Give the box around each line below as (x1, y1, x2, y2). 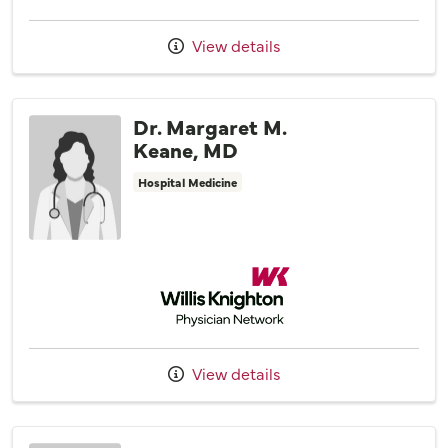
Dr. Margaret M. (133, 111, 286, 142)
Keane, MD (133, 134, 238, 165)
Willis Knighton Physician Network (222, 260, 432, 279)
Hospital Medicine (138, 174, 237, 191)
